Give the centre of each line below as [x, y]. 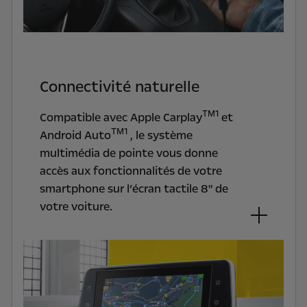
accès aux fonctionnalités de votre [131, 171]
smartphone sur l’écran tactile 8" [126, 188]
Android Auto [75, 135]
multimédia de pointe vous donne [128, 153]
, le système [160, 135]
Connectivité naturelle [119, 87]
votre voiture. [76, 206]
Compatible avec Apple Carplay [121, 117]
